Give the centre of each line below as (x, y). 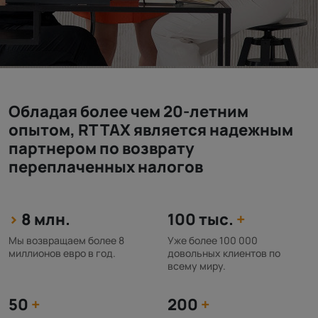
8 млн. (46, 219)
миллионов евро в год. (62, 253)
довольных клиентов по (224, 253)
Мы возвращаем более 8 (66, 240)
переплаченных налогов (106, 167)
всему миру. (197, 266)
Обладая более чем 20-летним (128, 111)
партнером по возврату (102, 148)
